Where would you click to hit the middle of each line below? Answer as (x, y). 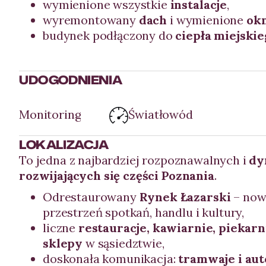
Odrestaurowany (91, 197)
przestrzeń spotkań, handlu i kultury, (144, 212)
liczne (61, 228)
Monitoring (50, 114)
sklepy (63, 243)
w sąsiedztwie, (123, 243)
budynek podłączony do (109, 35)
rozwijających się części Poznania (117, 175)
